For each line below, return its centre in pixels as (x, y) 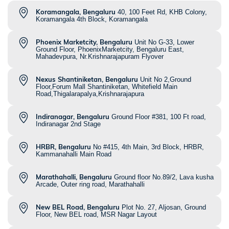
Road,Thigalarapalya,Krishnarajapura (90, 94)
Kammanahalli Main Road (74, 154)
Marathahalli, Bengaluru (74, 177)
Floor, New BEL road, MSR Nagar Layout (96, 215)
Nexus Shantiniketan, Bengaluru (87, 79)
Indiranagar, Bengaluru (73, 117)
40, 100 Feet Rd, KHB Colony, (162, 12)
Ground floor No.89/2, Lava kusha (164, 177)
